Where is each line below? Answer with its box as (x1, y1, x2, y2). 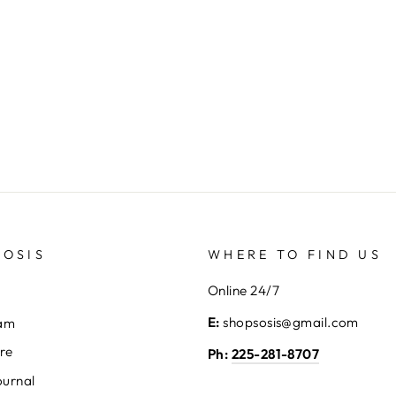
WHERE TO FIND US (208, 246, 383, 263)
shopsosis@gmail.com (219, 313, 359, 331)
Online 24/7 (208, 281, 279, 299)
